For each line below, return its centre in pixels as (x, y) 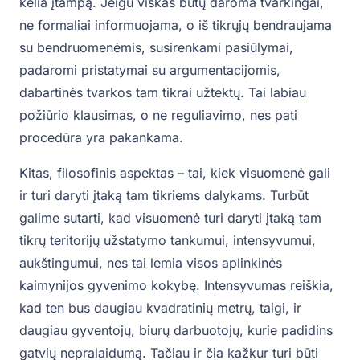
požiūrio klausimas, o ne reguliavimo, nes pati (158, 115)
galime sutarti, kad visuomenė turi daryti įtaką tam (170, 218)
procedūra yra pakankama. (101, 138)
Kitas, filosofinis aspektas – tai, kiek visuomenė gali (175, 173)
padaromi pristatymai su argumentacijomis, (150, 70)
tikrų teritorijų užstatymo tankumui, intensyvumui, (168, 241)
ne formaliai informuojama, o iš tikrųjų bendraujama (176, 25)
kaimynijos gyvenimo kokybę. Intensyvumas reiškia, (176, 286)
